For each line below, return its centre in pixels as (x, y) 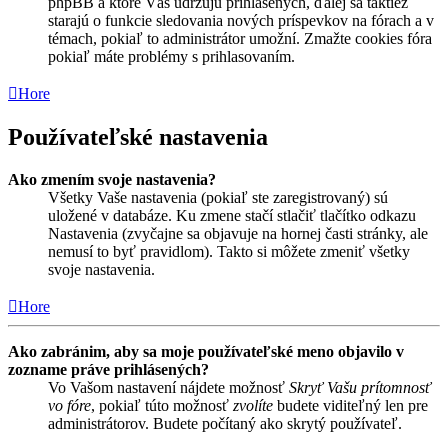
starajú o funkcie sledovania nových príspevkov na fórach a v (241, 21)
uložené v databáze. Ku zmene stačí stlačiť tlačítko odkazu (232, 215)
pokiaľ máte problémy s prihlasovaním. (171, 57)
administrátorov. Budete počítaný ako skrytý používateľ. (225, 423)
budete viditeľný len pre (350, 405)
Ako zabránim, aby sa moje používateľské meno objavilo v (206, 351)
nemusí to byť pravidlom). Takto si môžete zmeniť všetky (229, 251)
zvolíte (253, 405)
